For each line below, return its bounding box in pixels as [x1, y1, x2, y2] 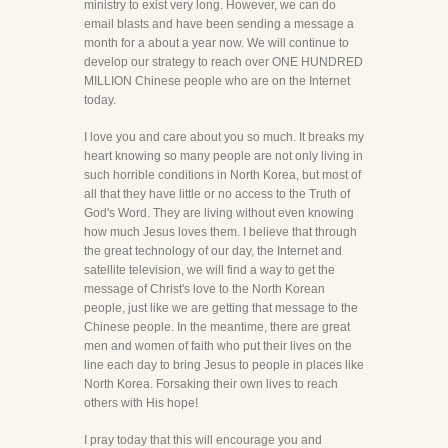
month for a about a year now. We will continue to [84, 36, 349, 50]
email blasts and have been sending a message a [84, 17, 354, 31]
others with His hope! [84, 396, 198, 410]
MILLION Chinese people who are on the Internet [84, 74, 350, 88]
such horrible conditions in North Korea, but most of [84, 168, 361, 182]
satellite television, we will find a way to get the [84, 263, 335, 277]
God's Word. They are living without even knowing [84, 206, 354, 220]
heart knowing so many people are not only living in [84, 149, 363, 163]
